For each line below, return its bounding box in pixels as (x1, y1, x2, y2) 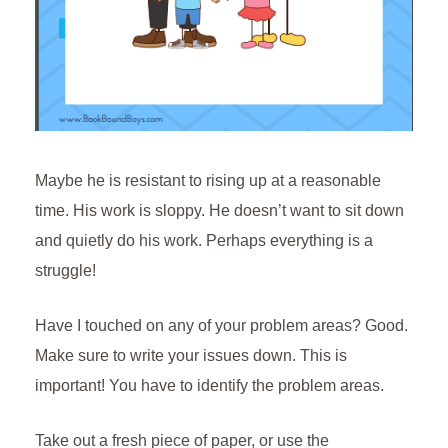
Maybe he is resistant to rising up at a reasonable (35, 172, 381, 190)
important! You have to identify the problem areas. (35, 377, 384, 395)
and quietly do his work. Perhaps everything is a (35, 232, 373, 250)
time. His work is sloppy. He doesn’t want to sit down (35, 202, 404, 220)
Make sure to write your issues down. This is (35, 347, 347, 365)
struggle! (35, 262, 96, 280)
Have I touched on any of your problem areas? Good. (35, 317, 408, 335)
